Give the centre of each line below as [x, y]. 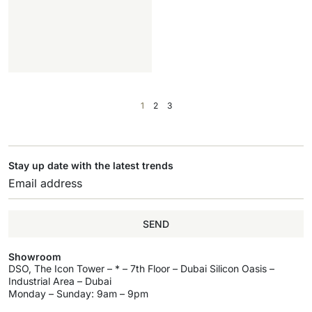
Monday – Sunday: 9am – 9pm [78, 294]
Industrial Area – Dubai [60, 281]
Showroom [35, 257]
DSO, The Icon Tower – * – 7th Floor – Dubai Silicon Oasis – [141, 268]
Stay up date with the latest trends [91, 165]
